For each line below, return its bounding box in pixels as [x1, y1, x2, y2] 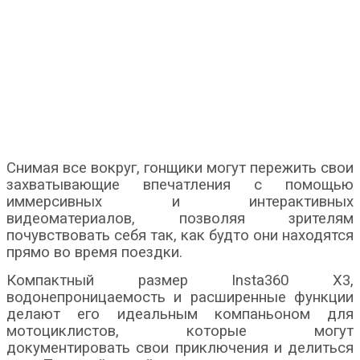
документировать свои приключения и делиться [6, 338, 354, 357]
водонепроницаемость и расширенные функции [6, 288, 354, 306]
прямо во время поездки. [6, 243, 182, 261]
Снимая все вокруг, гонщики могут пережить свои [6, 158, 354, 177]
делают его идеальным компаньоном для [6, 305, 354, 323]
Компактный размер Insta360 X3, [6, 271, 354, 289]
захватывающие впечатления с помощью [6, 175, 354, 194]
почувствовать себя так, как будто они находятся [6, 226, 354, 244]
